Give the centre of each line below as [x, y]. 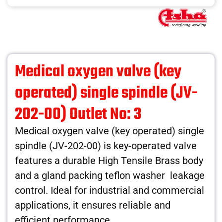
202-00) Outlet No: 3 [78, 114]
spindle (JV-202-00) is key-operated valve [106, 145]
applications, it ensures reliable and [93, 205]
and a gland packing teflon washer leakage [110, 175]
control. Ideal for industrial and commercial [110, 190]
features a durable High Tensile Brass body [109, 160]
